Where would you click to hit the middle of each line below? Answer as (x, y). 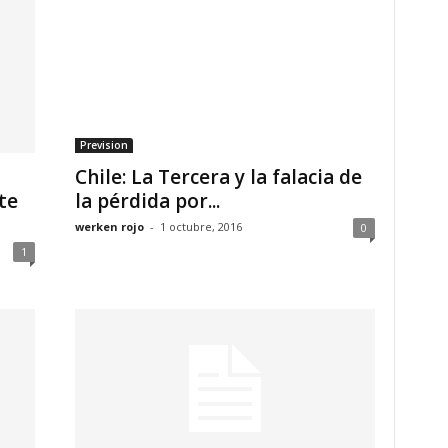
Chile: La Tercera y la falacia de (218, 177)
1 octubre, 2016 (200, 226)
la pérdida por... (147, 201)
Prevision (103, 145)
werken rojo (109, 226)
